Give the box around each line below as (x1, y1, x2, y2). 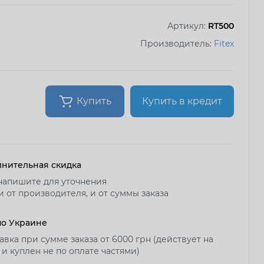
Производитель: (140, 38, 214, 49)
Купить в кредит (142, 95, 222, 107)
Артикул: (167, 20, 208, 31)
